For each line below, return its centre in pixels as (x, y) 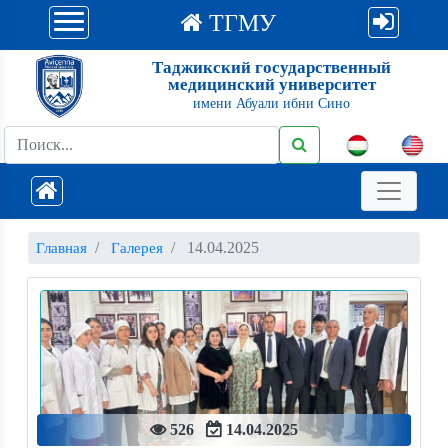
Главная (61, 248)
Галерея (137, 248)
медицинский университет (271, 85)
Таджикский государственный (271, 68)
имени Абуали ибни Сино (271, 104)
